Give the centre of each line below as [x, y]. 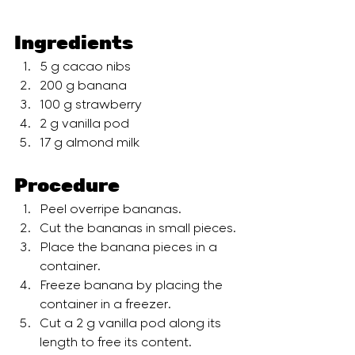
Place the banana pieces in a [130, 248]
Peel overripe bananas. [112, 210]
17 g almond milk [90, 144]
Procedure [67, 185]
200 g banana [85, 87]
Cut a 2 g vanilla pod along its [132, 324]
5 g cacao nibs [87, 68]
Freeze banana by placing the [133, 286]
